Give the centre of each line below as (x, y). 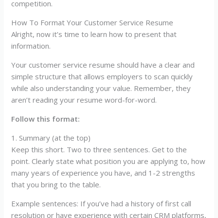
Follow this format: (46, 119)
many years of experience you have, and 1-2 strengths (103, 173)
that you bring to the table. (56, 185)
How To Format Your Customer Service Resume (92, 23)
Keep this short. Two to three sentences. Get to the (99, 150)
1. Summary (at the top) (51, 138)
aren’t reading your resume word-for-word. (84, 100)
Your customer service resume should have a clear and (103, 65)
